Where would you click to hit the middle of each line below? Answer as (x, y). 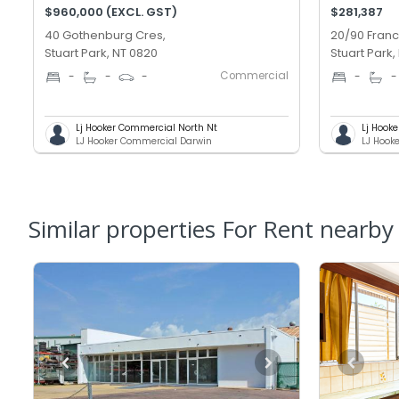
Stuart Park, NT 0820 (102, 53)
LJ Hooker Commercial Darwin (144, 141)
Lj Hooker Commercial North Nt (147, 127)
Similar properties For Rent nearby (211, 228)
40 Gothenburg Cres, (106, 35)
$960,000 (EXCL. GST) (111, 12)
